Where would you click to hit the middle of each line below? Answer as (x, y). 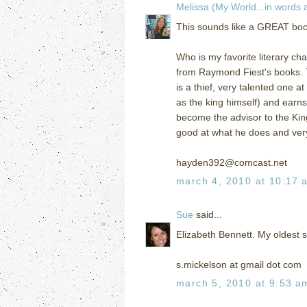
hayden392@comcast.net (232, 162)
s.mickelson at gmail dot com (239, 264)
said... (208, 214)
